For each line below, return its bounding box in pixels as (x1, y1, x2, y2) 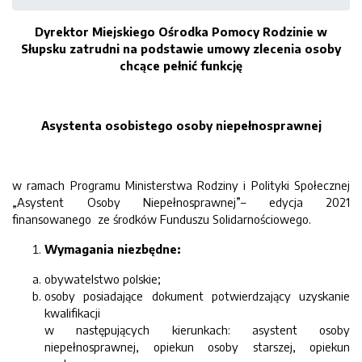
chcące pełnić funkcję (120, 58, 242, 73)
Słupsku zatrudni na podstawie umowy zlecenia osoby (21, 41, 341, 56)
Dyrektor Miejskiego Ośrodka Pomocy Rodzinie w (35, 24, 327, 39)
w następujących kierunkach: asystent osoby (44, 322, 350, 337)
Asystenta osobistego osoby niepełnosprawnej (40, 118, 322, 133)
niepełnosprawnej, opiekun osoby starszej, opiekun (44, 339, 350, 354)
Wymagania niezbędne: (44, 242, 180, 256)
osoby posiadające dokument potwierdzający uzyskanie (44, 288, 350, 303)
